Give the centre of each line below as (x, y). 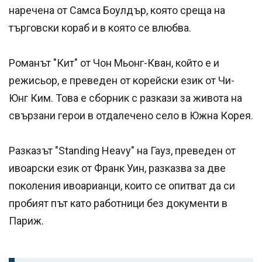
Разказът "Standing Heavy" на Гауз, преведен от (122, 151)
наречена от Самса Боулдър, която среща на (117, 11)
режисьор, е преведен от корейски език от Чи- (122, 81)
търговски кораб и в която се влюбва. (100, 28)
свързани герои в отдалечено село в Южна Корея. (131, 116)
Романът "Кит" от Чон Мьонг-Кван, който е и (114, 63)
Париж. (26, 221)
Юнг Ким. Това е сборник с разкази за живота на (125, 98)
